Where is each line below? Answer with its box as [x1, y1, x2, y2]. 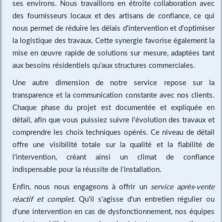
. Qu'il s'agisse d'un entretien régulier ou [73, 194, 215, 203]
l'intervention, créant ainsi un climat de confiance [12, 152, 215, 161]
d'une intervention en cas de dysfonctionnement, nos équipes [12, 206, 215, 216]
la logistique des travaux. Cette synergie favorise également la [12, 35, 215, 45]
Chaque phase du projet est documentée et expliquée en [12, 102, 215, 111]
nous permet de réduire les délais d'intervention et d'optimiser [12, 23, 215, 32]
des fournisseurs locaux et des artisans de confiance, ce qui [12, 10, 215, 20]
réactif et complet [12, 194, 73, 203]
